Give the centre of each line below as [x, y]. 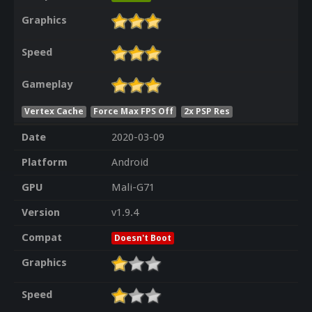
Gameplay [47, 85]
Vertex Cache [54, 111]
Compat [41, 238]
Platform [44, 163]
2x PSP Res [207, 111]
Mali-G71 [133, 188]
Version [40, 213]
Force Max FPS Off [134, 111]
